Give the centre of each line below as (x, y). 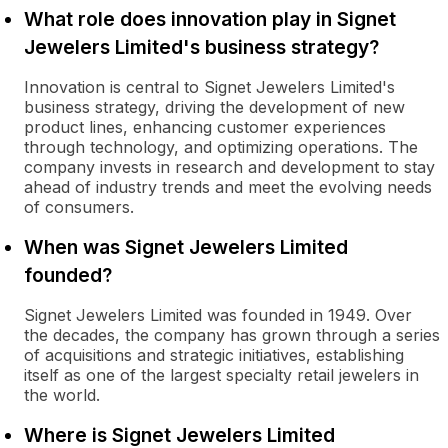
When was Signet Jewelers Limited (186, 247)
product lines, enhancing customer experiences (205, 127)
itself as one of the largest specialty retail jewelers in (221, 375)
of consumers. (79, 207)
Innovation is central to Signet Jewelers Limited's (209, 87)
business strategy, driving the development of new (214, 107)
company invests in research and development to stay (229, 167)
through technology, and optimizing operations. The (221, 147)
